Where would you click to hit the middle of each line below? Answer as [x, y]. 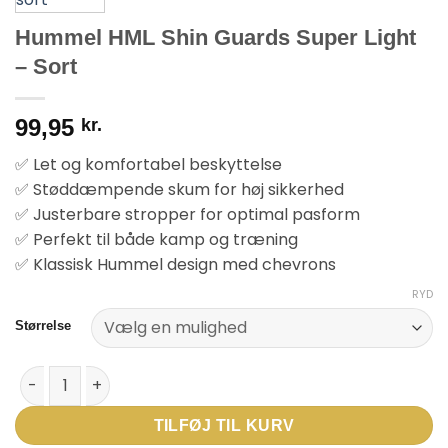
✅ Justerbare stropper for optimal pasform [187, 215]
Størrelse [43, 325]
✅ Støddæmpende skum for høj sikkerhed [179, 190]
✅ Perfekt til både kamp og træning [156, 240]
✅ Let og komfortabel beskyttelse [148, 165]
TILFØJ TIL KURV [224, 425]
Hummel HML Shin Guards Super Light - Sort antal [185, 375]
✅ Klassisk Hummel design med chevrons [175, 265]
